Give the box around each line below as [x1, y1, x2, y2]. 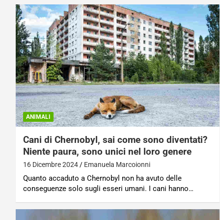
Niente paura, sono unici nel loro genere [23, 145, 192, 157]
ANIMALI [26, 113, 51, 120]
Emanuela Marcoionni [84, 160, 150, 168]
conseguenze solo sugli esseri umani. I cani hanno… [23, 184, 193, 193]
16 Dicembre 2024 [23, 160, 78, 168]
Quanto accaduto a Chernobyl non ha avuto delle [23, 173, 182, 183]
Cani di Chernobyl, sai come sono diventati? [23, 134, 207, 145]
